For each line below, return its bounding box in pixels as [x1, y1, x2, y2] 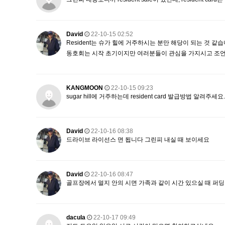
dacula [66, 214, 85, 221]
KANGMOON [66, 84, 103, 91]
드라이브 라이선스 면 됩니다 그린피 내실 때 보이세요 [66, 136, 209, 143]
